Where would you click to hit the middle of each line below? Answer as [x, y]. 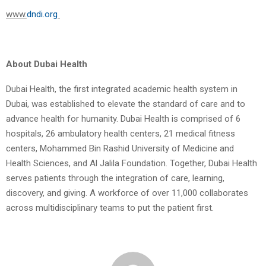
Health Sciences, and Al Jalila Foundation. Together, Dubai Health [132, 164]
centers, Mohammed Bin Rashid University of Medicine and [120, 149]
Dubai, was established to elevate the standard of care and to [126, 104]
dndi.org [42, 15]
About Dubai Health [47, 64]
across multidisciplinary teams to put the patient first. [110, 208]
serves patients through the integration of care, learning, [115, 178]
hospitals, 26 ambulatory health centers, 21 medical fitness [121, 134]
